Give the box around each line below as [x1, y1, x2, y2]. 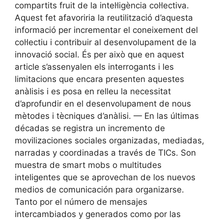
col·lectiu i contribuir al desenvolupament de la [15, 37, 196, 48]
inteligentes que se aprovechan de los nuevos [15, 172, 195, 183]
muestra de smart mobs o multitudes [15, 160, 162, 170]
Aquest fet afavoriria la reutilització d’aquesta [15, 13, 193, 23]
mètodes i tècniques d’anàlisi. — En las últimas [15, 111, 199, 121]
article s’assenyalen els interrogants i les [15, 62, 174, 72]
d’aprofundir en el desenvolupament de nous [15, 99, 191, 109]
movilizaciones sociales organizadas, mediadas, [15, 136, 204, 146]
